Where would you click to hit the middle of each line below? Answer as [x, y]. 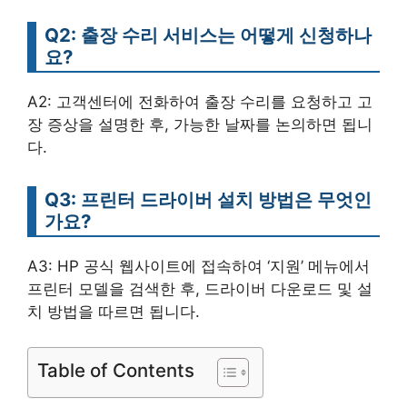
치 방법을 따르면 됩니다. [114, 312]
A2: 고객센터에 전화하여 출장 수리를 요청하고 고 [200, 102]
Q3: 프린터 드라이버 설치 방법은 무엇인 [208, 199]
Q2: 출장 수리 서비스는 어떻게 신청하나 [208, 35]
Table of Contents [116, 370]
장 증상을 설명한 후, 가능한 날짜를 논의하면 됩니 [200, 124]
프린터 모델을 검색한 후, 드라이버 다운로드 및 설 [200, 289]
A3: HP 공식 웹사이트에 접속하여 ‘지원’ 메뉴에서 [199, 266]
